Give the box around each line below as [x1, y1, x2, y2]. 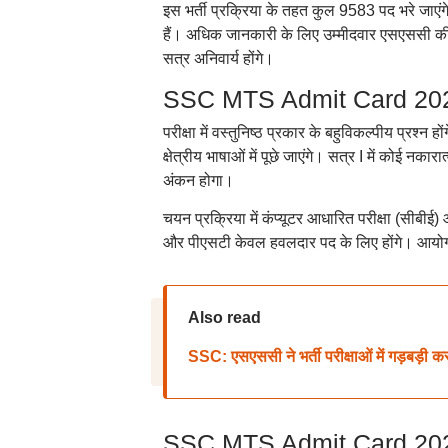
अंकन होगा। [162, 172, 234, 189]
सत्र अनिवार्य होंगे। [162, 50, 274, 67]
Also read [187, 309, 261, 326]
